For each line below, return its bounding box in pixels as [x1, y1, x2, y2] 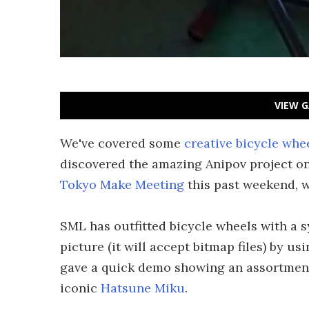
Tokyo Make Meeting [60, 177, 184, 192]
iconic [60, 280, 101, 296]
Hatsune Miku [101, 280, 185, 296]
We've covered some [60, 135, 184, 151]
